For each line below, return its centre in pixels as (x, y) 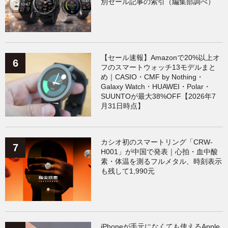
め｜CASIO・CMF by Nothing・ (152, 77)
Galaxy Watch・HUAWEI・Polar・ (156, 86)
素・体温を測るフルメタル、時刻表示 (162, 161)
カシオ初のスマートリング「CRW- (157, 142)
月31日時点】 (123, 106)
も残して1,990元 (128, 171)
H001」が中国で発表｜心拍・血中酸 (160, 151)
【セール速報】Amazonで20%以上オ (161, 57)
